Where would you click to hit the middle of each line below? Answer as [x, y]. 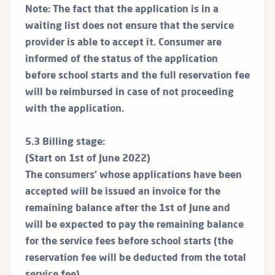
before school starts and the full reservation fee [137, 76]
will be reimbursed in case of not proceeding [130, 93]
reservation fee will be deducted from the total [136, 259]
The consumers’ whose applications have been [134, 176]
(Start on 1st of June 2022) [88, 159]
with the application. [75, 110]
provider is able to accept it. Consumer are [123, 43]
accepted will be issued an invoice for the [123, 192]
